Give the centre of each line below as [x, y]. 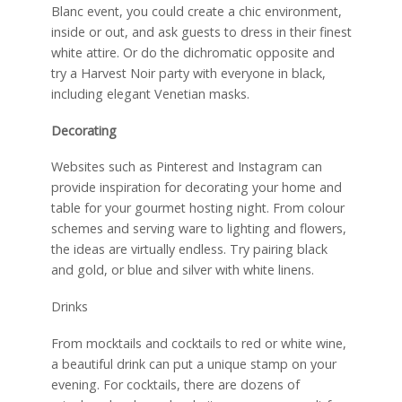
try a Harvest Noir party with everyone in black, [188, 73]
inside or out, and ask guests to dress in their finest [201, 31]
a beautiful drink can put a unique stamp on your [193, 364]
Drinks [69, 307]
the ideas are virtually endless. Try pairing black [189, 249]
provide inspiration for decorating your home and [196, 188]
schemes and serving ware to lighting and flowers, [198, 229]
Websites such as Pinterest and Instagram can [186, 167]
